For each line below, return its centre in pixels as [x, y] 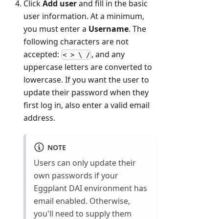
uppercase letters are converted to [88, 67]
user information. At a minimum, [84, 16]
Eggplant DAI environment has [90, 188]
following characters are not [76, 41]
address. [39, 118]
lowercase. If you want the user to [86, 79]
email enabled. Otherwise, [82, 201]
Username [109, 29]
